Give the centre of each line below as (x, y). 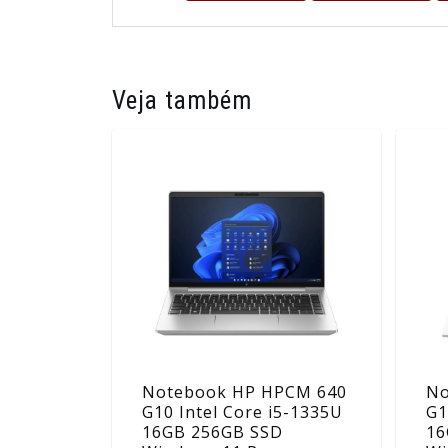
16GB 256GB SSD (212, 432)
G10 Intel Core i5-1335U (242, 412)
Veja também (182, 100)
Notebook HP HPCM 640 (244, 392)
